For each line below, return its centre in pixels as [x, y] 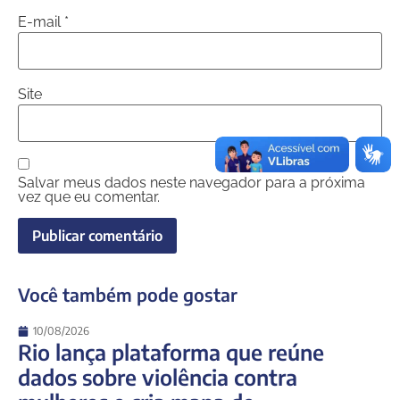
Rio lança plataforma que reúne [171, 352]
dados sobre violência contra [158, 377]
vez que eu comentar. [89, 197]
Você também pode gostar [128, 294]
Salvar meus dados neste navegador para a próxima [192, 183]
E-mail [41, 22]
